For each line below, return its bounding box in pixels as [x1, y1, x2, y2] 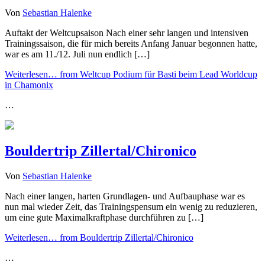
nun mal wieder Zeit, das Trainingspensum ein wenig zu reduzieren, [5, 202, 257, 212]
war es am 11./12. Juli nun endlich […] [5, 49, 150, 59]
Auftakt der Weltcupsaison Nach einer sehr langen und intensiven [5, 27, 248, 38]
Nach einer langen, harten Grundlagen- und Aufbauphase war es [5, 191, 245, 202]
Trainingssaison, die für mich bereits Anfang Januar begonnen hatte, [5, 38, 257, 49]
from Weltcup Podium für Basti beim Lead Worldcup [57, 69, 257, 79]
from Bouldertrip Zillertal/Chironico [57, 232, 193, 243]
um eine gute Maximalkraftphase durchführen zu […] [5, 212, 203, 223]
